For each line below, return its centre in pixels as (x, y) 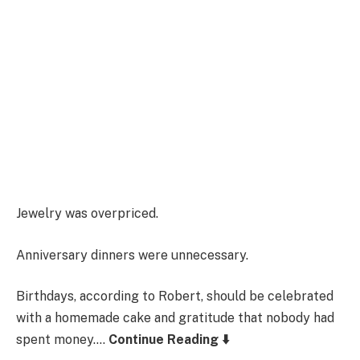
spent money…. (62, 340)
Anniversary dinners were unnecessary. (132, 255)
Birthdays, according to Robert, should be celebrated (175, 297)
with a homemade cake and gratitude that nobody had (175, 318)
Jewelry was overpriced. (87, 214)
